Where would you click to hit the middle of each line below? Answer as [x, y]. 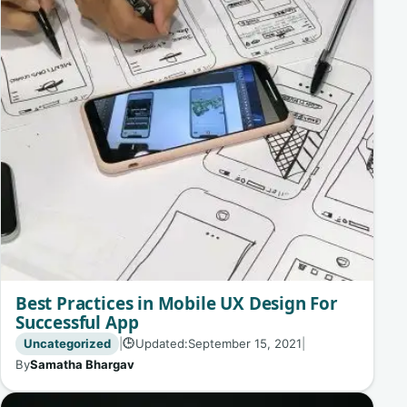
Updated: [161, 343]
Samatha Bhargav [82, 364]
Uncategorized [67, 343]
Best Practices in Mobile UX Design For [177, 303]
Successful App [77, 322]
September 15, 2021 [244, 343]
